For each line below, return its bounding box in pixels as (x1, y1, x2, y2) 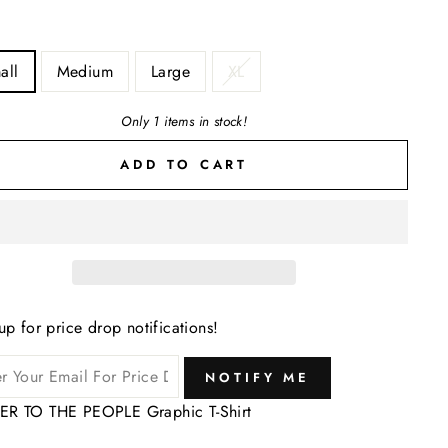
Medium (56, 60, 113, 83)
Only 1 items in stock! (121, 111, 248, 131)
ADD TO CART (120, 154, 249, 174)
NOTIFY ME (205, 367, 311, 387)
